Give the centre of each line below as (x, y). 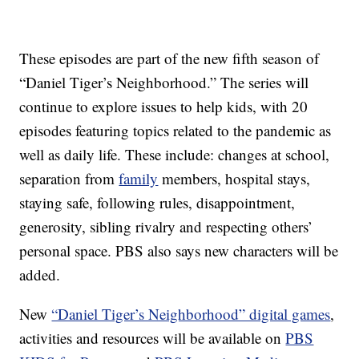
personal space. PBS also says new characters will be (179, 251)
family (139, 179)
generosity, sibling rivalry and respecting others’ (166, 227)
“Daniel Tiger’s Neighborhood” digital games (191, 314)
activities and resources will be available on (153, 338)
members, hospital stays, (234, 179)
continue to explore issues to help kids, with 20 (164, 107)
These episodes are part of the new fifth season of (169, 58)
